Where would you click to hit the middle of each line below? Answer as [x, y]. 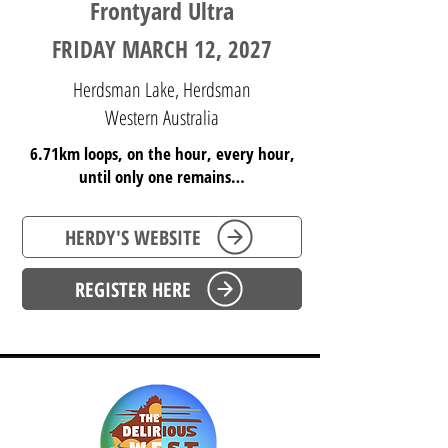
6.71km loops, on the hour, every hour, [162, 153]
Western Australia [161, 117]
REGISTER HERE [132, 289]
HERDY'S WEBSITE [132, 237]
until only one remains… [162, 176]
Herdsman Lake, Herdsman [161, 89]
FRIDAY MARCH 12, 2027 [162, 49]
